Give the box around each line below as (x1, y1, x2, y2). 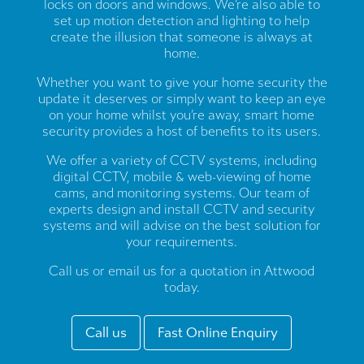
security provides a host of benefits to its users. (42, 123, 322, 139)
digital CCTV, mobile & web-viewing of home (52, 169, 311, 184)
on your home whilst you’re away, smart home (49, 107, 315, 123)
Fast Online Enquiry (158, 324, 279, 341)
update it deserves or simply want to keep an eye (37, 91, 326, 106)
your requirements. (126, 234, 238, 249)
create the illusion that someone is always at (50, 29, 314, 45)
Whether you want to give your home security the (36, 75, 327, 90)
